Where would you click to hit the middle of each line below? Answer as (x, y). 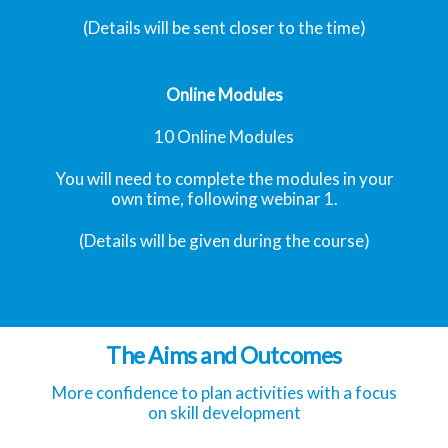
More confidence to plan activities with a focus (224, 392)
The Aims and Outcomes (224, 355)
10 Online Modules (224, 136)
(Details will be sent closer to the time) (224, 28)
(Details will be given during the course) (224, 241)
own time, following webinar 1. (224, 198)
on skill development (224, 412)
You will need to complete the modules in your (224, 178)
